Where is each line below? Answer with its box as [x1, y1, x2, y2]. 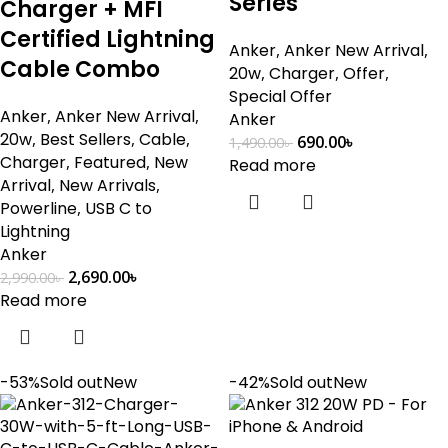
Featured [74, 151, 146, 174]
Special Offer [229, 85, 332, 108]
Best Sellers [40, 128, 131, 151]
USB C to [85, 197, 152, 220]
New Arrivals [59, 174, 156, 197]
